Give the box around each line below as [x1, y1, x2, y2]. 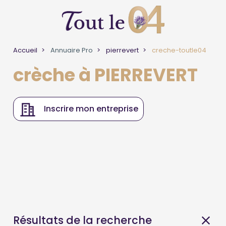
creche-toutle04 [150, 45, 207, 55]
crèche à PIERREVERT [13, 63, 198, 87]
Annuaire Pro [49, 45, 93, 55]
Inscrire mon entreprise [44, 103, 139, 115]
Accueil [13, 45, 38, 55]
